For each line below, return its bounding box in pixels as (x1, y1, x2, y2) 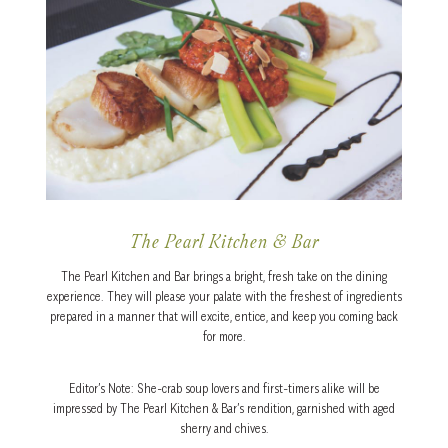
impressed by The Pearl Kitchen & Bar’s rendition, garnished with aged (53, 400, 395, 416)
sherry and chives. (179, 420, 269, 436)
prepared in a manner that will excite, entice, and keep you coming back (50, 308, 398, 324)
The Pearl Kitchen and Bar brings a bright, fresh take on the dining (61, 268, 387, 284)
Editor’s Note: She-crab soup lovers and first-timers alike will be (68, 380, 380, 396)
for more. (202, 328, 246, 344)
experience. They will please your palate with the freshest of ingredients (46, 288, 402, 304)
